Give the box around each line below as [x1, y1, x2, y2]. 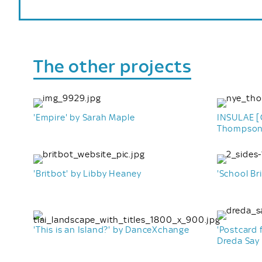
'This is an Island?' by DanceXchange [33, 224, 189, 235]
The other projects [33, 56, 192, 77]
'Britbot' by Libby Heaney [33, 168, 142, 179]
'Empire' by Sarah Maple [33, 112, 135, 123]
